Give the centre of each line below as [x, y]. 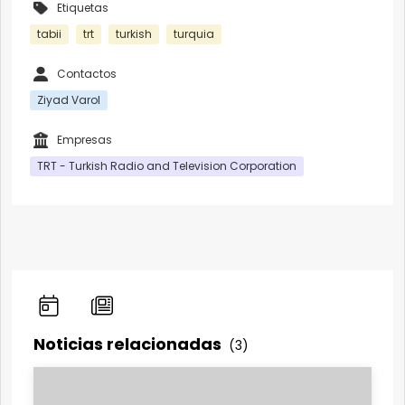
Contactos [87, 73]
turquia [194, 33]
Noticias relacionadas [129, 344]
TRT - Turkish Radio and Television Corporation [167, 165]
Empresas [85, 139]
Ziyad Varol [69, 99]
